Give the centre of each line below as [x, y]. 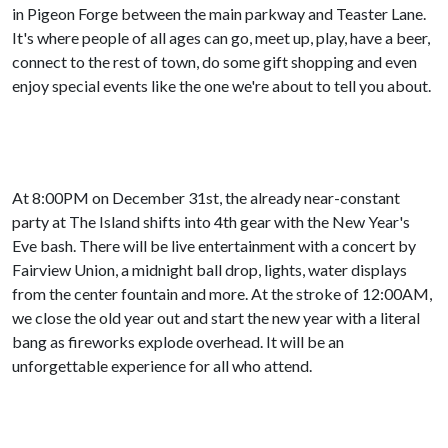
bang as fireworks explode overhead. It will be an [178, 341]
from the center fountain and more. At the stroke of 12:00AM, [222, 293]
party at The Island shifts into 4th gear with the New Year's [211, 221]
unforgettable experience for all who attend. [162, 365]
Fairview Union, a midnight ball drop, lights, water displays [209, 269]
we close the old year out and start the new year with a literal [216, 317]
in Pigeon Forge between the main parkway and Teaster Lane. [219, 13]
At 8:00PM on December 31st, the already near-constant [206, 197]
